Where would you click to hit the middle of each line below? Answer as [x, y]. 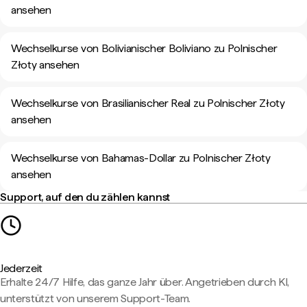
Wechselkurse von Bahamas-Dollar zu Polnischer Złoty [141, 158]
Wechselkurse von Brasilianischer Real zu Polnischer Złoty [148, 103]
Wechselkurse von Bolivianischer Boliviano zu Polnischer [144, 48]
